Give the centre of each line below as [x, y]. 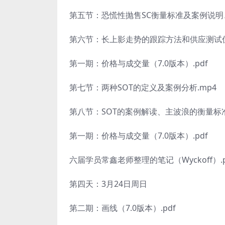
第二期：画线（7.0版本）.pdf [123, 208]
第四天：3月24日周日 [108, 184]
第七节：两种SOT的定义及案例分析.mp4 [143, 87]
